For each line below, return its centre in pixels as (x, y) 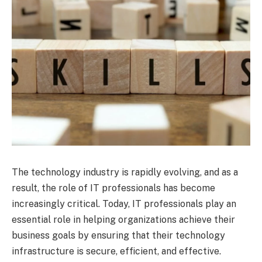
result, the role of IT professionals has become (113, 188)
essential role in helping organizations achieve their (123, 219)
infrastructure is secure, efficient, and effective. (118, 251)
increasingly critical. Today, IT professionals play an (124, 204)
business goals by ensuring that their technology (118, 235)
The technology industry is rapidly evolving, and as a (125, 172)
